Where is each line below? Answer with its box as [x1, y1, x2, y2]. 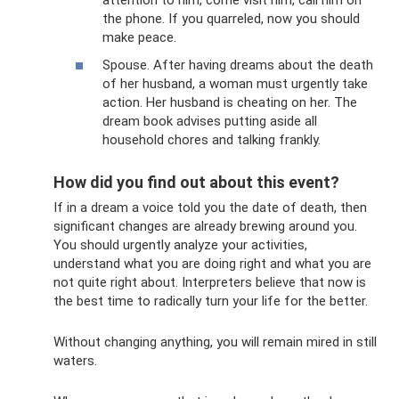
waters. [53, 353, 97, 370]
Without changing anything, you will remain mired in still [53, 334, 377, 351]
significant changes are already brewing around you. [53, 218, 357, 235]
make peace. [102, 28, 176, 45]
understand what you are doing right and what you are [53, 256, 371, 273]
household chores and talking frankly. [102, 132, 321, 149]
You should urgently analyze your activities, [53, 237, 307, 254]
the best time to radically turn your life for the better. [53, 293, 368, 310]
